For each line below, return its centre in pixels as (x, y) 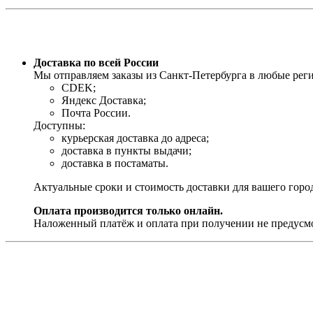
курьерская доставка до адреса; (135, 138)
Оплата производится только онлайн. (128, 211)
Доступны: (59, 126)
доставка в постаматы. (115, 163)
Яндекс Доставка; (104, 101)
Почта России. (96, 113)
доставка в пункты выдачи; (126, 151)
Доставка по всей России (96, 63)
